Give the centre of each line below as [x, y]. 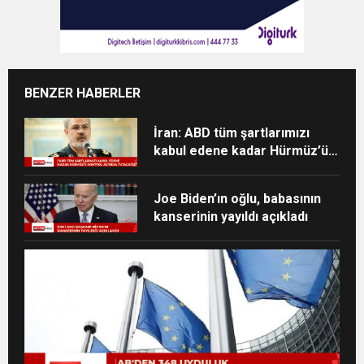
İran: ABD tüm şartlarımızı [232, 132]
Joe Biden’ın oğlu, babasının [238, 198]
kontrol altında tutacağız [228, 168]
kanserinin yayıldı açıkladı [231, 216]
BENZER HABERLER [82, 93]
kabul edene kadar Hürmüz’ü [241, 150]
